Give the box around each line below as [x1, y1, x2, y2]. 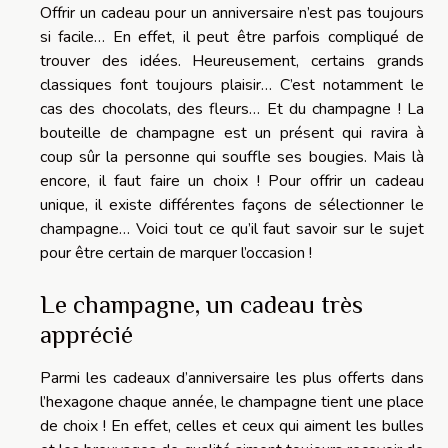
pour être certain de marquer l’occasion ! [40, 241, 312, 264]
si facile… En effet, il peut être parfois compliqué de [40, 25, 424, 48]
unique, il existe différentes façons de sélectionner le [40, 193, 424, 216]
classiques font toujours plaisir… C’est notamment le [40, 73, 424, 96]
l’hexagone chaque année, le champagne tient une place [40, 390, 424, 413]
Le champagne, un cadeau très [40, 289, 363, 319]
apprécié [40, 319, 133, 349]
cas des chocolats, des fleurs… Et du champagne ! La [40, 97, 424, 120]
